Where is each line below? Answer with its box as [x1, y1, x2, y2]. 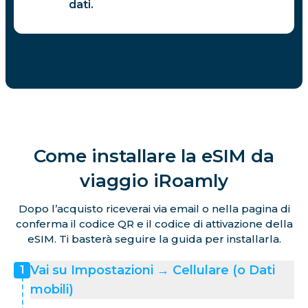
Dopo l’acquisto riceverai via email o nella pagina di [18, 201, 290, 215]
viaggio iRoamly [80, 169, 228, 192]
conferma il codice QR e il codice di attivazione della [15, 217, 293, 230]
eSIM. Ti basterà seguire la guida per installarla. [27, 232, 281, 245]
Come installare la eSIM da [34, 144, 274, 167]
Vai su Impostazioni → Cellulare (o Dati [30, 262, 275, 278]
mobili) [30, 281, 74, 297]
